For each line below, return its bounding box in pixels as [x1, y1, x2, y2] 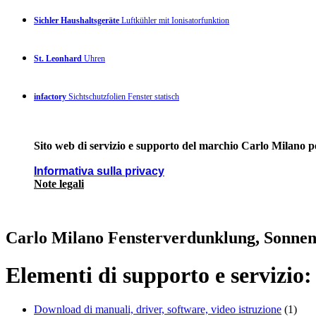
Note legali [34, 177, 84, 190]
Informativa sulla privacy [34, 164, 164, 177]
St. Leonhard [34, 53, 82, 63]
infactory [34, 91, 66, 102]
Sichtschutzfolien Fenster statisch [66, 91, 179, 102]
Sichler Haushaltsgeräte [34, 15, 119, 25]
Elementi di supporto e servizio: [6, 262, 312, 288]
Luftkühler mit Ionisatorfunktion [119, 15, 229, 25]
